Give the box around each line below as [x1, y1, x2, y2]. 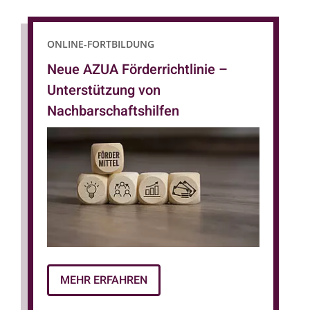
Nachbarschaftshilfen [47, 100, 179, 121]
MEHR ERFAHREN [60, 271, 147, 289]
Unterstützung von [47, 80, 161, 100]
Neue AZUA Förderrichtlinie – [47, 59, 228, 80]
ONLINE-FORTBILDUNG [47, 37, 154, 51]
